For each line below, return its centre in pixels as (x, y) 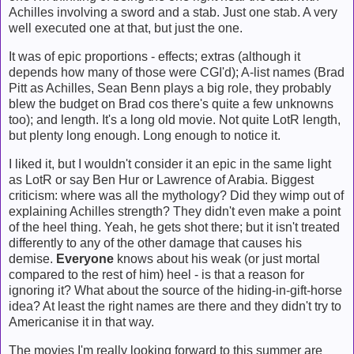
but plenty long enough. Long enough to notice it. (145, 136)
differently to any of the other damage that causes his (155, 243)
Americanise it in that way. (81, 322)
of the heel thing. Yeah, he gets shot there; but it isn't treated (174, 227)
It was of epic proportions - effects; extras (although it (154, 57)
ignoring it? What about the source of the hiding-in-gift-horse (175, 290)
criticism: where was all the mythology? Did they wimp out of (176, 195)
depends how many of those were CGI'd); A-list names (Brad (177, 73)
